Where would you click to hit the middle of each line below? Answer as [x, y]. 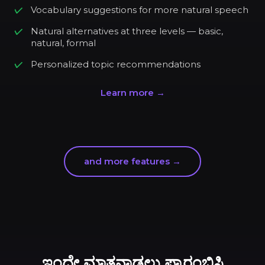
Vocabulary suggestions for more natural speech [140, 10]
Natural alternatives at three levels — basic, [127, 31]
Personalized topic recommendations [116, 64]
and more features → [132, 161]
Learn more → [132, 93]
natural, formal [63, 43]
